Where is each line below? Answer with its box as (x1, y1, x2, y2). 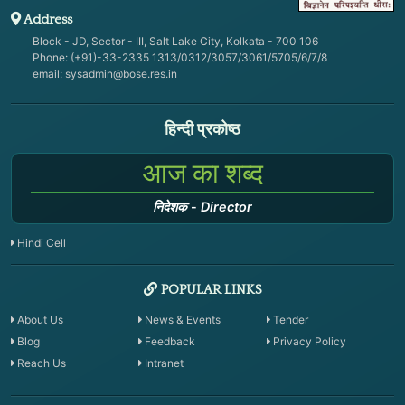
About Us (17, 312, 63, 326)
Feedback (145, 334, 196, 348)
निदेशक (153, 198, 187, 214)
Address (21, 11, 72, 27)
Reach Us (17, 355, 66, 370)
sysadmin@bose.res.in (65, 66, 177, 80)
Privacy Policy (272, 334, 346, 348)
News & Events (145, 312, 221, 326)
